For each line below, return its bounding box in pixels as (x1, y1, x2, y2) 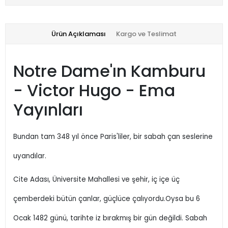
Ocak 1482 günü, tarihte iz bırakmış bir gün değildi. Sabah (13, 213, 207, 223)
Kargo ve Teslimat (116, 29, 177, 39)
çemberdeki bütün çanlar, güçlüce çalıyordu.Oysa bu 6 (13, 194, 200, 204)
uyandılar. (13, 151, 46, 161)
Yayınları (13, 98, 83, 121)
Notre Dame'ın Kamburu (13, 60, 206, 82)
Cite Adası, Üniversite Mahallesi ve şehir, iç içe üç (13, 175, 180, 184)
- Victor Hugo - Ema (13, 79, 175, 102)
